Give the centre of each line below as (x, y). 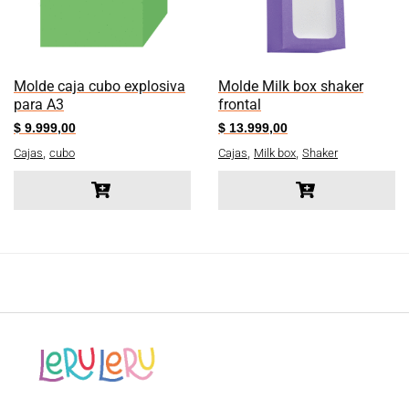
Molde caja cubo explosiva (100, 86)
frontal (240, 104)
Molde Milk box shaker (291, 86)
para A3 (39, 104)
